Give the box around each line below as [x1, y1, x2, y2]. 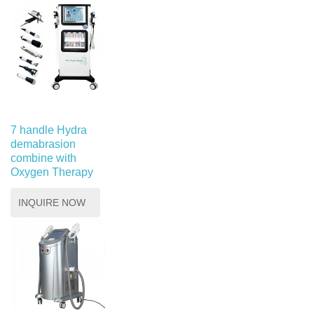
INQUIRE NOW [18, 197, 86, 209]
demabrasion [11, 138, 76, 151]
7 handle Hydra [11, 124, 87, 137]
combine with [11, 152, 76, 165]
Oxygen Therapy [11, 166, 93, 179]
